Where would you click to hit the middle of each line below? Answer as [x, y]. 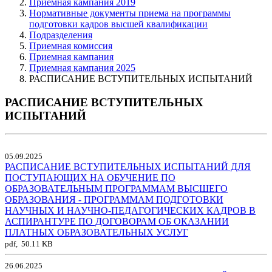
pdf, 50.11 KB [29, 244]
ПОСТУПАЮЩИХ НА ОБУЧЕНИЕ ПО [90, 178]
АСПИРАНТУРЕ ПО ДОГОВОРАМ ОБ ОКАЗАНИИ [117, 222]
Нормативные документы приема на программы [130, 13]
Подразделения [61, 35]
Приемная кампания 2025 [82, 67]
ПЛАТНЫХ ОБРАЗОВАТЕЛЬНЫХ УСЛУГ [97, 233]
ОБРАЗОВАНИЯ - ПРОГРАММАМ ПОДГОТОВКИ [114, 200]
